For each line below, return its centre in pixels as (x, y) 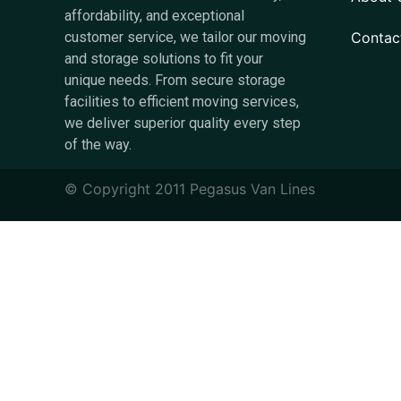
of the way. (98, 145)
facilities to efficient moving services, (182, 102)
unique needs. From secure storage (175, 81)
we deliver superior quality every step (183, 124)
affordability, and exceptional (154, 16)
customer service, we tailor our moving (185, 38)
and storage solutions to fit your (164, 59)
